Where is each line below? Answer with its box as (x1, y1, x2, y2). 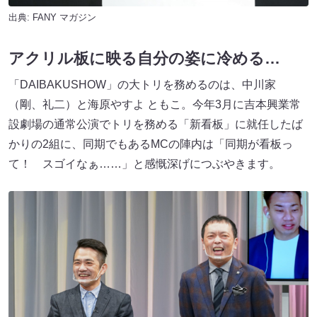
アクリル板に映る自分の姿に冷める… (8, 50, 280, 68)
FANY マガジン (33, 12, 96, 23)
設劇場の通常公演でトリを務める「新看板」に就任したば (8, 118, 303, 131)
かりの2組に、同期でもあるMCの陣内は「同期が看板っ (8, 138, 293, 151)
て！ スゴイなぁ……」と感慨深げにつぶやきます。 (8, 158, 280, 171)
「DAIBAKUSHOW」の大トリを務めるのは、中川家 (8, 79, 276, 91)
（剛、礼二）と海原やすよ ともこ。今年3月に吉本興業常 (8, 98, 301, 111)
